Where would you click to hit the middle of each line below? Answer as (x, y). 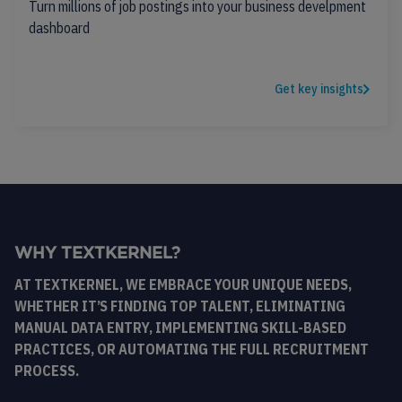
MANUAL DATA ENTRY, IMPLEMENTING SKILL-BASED (180, 328)
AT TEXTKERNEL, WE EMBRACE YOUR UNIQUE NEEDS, (183, 284)
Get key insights (319, 89)
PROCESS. (47, 371)
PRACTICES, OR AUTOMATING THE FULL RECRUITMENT (192, 349)
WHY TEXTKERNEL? (97, 254)
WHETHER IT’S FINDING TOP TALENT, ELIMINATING (180, 306)
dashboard (59, 28)
